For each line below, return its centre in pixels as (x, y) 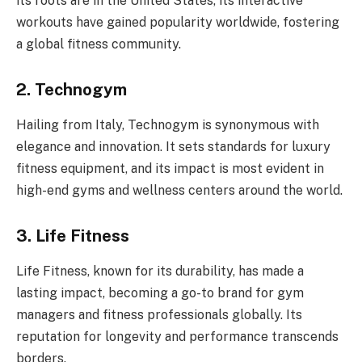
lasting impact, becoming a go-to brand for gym (160, 293)
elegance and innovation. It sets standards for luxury (173, 147)
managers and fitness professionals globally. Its (159, 315)
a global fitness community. (99, 44)
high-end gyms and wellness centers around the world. (179, 191)
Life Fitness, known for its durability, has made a (160, 271)
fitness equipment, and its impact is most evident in (170, 169)
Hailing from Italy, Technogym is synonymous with (168, 125)
